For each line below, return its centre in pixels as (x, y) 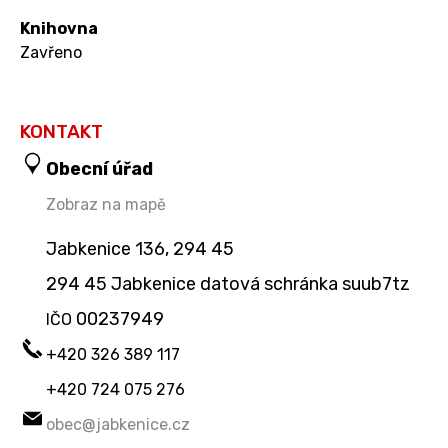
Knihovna (59, 28)
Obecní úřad (99, 168)
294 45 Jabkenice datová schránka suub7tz (228, 283)
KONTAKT (61, 132)
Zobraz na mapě (106, 204)
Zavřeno (51, 52)
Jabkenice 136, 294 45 (140, 248)
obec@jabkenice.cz (118, 424)
